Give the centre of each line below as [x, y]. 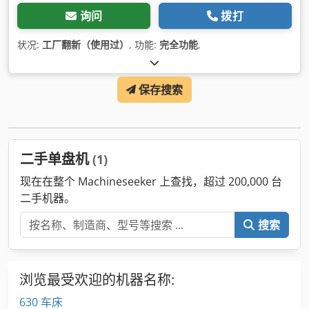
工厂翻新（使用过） [86, 44]
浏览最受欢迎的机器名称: [97, 280]
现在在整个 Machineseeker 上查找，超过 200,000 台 [151, 181]
